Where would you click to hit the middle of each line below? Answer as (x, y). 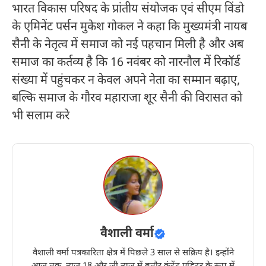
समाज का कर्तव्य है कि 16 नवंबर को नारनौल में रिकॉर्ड (126, 63)
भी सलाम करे (41, 117)
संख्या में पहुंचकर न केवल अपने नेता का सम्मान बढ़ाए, (126, 81)
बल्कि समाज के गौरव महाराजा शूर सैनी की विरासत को (127, 99)
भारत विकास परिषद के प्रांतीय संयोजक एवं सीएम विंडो (128, 10)
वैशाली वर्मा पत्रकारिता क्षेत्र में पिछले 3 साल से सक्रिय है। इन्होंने (133, 254)
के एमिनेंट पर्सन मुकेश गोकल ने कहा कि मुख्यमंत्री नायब (129, 28)
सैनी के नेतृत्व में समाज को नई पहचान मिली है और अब (128, 45)
